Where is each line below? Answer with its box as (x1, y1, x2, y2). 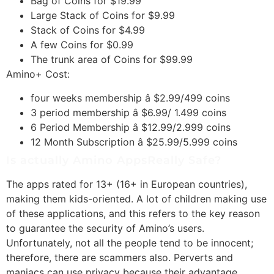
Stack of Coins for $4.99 (31, 23, 145, 36)
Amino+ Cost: (6, 67, 70, 80)
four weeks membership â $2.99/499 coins (31, 91, 230, 104)
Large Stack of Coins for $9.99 (31, 9, 175, 21)
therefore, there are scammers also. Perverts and (6, 251, 233, 264)
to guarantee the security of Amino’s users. (6, 221, 204, 234)
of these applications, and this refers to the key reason (6, 207, 260, 220)
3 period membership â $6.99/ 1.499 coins (31, 106, 226, 119)
